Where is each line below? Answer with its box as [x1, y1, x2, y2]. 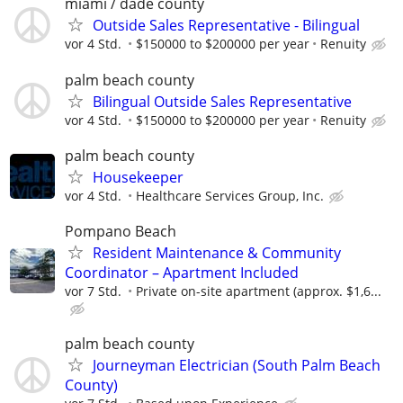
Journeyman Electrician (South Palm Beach [93, 355, 381, 376]
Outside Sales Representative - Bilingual [93, 15, 360, 36]
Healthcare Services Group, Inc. [136, 186, 324, 204]
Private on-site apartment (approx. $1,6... [136, 282, 381, 300]
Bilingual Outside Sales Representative [93, 91, 352, 112]
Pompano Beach [65, 220, 176, 241]
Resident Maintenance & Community [93, 242, 341, 263]
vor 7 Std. [65, 282, 121, 300]
